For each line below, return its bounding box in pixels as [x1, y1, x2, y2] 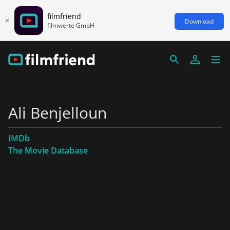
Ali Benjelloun [8, 102, 107, 123]
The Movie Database [8, 145, 88, 156]
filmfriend [47, 11, 81, 21]
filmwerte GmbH [47, 21, 94, 30]
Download [185, 16, 214, 26]
